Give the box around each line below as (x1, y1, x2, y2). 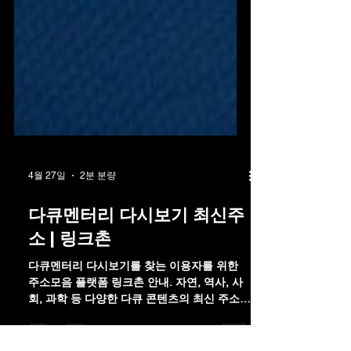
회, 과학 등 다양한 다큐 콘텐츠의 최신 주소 (28, 320, 240, 333)
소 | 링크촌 (28, 255, 111, 277)
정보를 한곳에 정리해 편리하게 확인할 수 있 (28, 337, 244, 349)
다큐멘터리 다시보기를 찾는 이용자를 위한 (28, 288, 238, 300)
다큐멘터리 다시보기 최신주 (28, 232, 244, 254)
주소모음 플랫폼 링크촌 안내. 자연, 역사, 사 (28, 304, 243, 317)
